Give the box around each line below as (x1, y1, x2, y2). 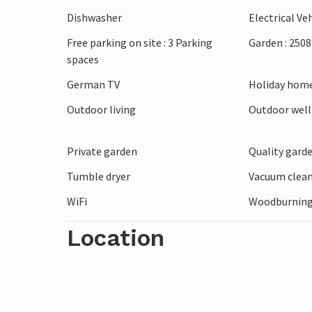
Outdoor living (67, 102, 136, 117)
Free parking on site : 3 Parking (67, 36, 212, 50)
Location (67, 224, 164, 252)
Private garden (67, 144, 137, 159)
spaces (67, 52, 99, 67)
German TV (67, 77, 120, 92)
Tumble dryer (67, 169, 130, 184)
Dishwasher (67, 10, 122, 25)
